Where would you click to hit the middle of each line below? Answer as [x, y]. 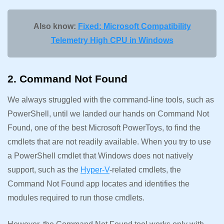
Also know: [55, 26]
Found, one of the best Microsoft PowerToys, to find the [104, 127]
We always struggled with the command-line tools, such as [111, 99]
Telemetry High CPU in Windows [112, 40]
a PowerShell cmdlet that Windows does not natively [100, 155]
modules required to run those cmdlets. [77, 197]
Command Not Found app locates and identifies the [98, 183]
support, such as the [44, 169]
